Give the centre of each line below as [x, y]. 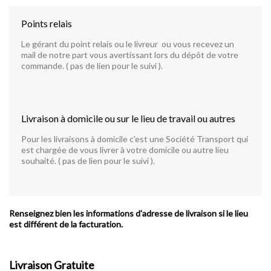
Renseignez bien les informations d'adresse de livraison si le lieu [129, 213]
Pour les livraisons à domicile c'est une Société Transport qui [135, 139]
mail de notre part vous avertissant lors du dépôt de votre [130, 55]
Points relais [47, 23]
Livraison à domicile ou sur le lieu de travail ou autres [128, 118]
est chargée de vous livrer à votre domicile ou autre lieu [125, 150]
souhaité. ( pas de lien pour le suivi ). [88, 161]
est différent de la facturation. [66, 224]
